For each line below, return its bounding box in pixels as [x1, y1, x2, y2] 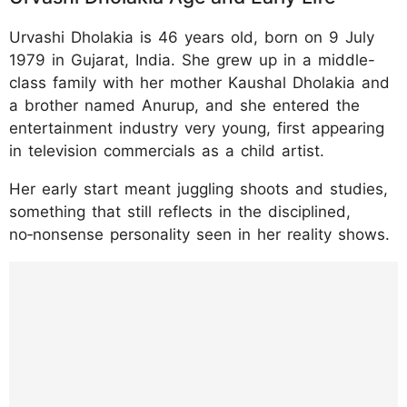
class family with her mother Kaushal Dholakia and [9, 73, 390, 92]
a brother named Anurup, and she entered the [9, 95, 360, 114]
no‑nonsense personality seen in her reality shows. [9, 224, 390, 243]
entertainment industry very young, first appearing [9, 118, 384, 137]
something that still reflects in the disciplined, [9, 202, 351, 221]
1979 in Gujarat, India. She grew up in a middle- [9, 50, 375, 69]
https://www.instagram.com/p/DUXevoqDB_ [9, 263, 391, 286]
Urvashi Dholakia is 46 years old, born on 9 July [9, 27, 374, 46]
